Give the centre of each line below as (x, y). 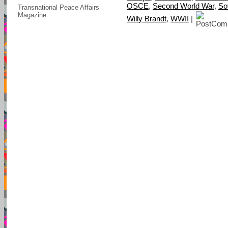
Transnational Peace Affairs (59, 7)
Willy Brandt (147, 18)
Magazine (32, 15)
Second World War (183, 6)
